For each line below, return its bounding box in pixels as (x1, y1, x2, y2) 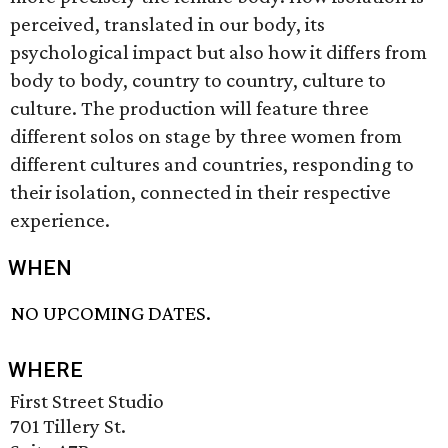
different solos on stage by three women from (10, 124, 402, 148)
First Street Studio (10, 389, 164, 414)
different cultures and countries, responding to (10, 152, 414, 176)
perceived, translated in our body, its (10, 12, 325, 36)
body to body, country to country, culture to (10, 68, 386, 92)
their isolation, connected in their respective (10, 180, 391, 204)
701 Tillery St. (10, 414, 126, 439)
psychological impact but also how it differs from (10, 40, 427, 64)
